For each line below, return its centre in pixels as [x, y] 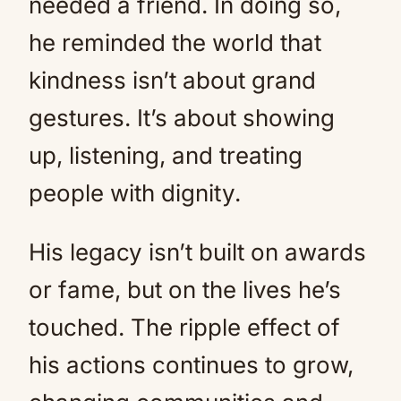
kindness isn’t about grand [172, 80]
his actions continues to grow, [191, 365]
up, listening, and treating [166, 155]
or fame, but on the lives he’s [185, 290]
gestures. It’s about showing [182, 118]
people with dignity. [135, 193]
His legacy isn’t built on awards [197, 252]
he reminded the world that [175, 43]
